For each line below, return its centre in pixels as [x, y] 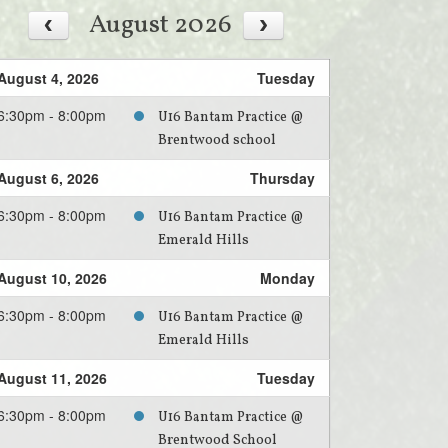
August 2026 [160, 25]
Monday [287, 278]
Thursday [282, 178]
